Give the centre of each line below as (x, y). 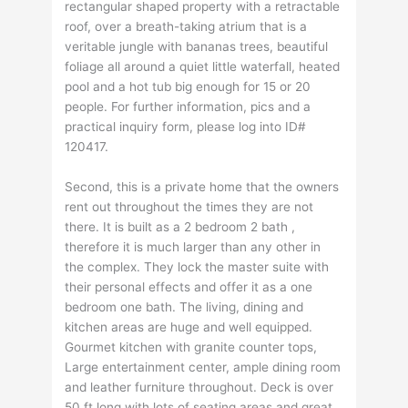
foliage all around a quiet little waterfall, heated (203, 67)
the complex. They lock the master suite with (197, 267)
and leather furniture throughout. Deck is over (199, 388)
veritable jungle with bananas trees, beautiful (197, 47)
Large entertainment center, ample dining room (203, 367)
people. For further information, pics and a (188, 107)
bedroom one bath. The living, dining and (184, 307)
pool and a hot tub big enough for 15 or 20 (188, 87)
